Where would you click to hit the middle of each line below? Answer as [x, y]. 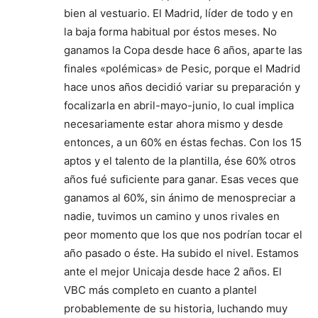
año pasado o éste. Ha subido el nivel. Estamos [181, 253]
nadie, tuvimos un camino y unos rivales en [172, 216]
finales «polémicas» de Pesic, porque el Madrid [182, 68]
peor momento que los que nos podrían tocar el [183, 234]
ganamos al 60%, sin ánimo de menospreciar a [180, 197]
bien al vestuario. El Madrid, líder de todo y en [179, 13]
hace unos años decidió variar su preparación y [182, 87]
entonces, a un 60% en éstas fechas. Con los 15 [183, 142]
